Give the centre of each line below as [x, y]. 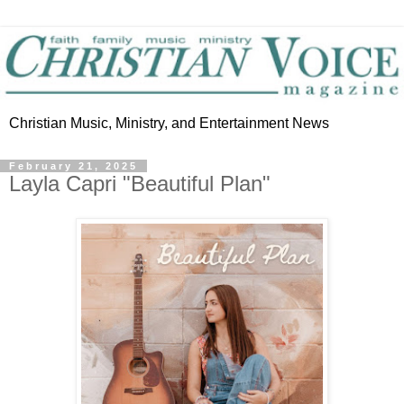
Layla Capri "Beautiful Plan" [140, 184]
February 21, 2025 [73, 166]
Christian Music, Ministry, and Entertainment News [169, 124]
